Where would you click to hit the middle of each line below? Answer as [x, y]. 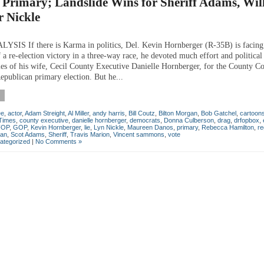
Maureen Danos [150, 127]
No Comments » [59, 141]
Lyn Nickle [109, 127]
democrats [145, 120]
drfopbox [247, 120]
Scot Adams [28, 134]
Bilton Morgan [178, 113]
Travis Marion [90, 134]
